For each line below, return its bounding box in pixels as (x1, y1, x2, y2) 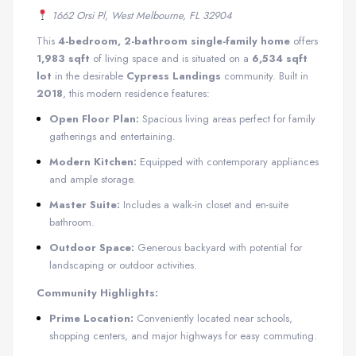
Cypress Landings (126, 68, 221, 83)
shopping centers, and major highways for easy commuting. (49, 327, 317, 343)
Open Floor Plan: (49, 110, 139, 126)
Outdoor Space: (49, 239, 134, 255)
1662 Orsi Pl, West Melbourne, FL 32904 (51, 7, 232, 23)
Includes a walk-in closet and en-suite (120, 196, 288, 212)
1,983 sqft (37, 50, 90, 66)
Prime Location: (49, 310, 133, 326)
